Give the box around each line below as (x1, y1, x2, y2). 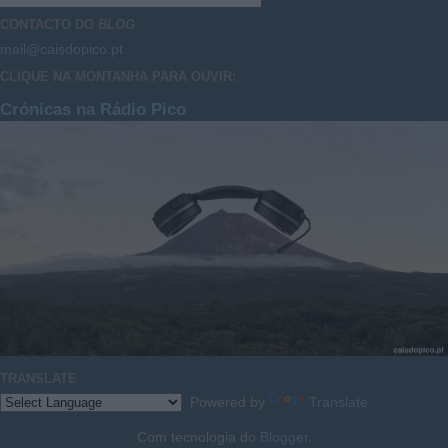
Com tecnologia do (136, 429, 260, 446)
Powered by (182, 394, 269, 411)
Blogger (259, 429, 308, 446)
